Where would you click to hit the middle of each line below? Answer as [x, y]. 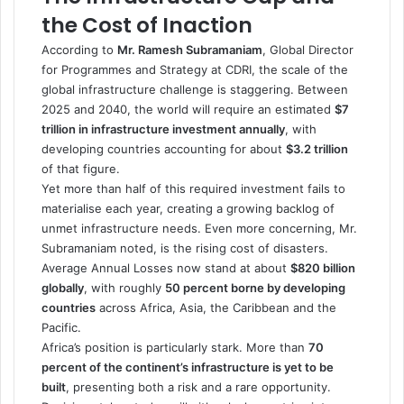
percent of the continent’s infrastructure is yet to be [188, 367]
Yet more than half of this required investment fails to [193, 188]
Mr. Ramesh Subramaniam [190, 49]
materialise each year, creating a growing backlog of [188, 208]
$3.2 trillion [317, 148]
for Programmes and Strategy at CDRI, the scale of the [195, 69]
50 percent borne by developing [255, 287]
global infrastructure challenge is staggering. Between [195, 89]
